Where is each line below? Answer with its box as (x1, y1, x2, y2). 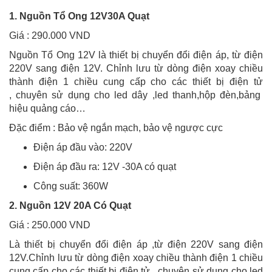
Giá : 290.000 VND (9, 30, 93, 41)
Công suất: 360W (33, 181, 110, 192)
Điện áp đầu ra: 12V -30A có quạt (33, 161, 176, 172)
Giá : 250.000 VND (9, 220, 93, 231)
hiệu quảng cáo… (9, 103, 86, 114)
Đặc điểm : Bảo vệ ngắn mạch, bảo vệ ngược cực (9, 123, 223, 134)
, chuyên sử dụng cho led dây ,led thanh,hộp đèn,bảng (9, 90, 263, 101)
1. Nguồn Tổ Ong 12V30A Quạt (9, 11, 149, 22)
